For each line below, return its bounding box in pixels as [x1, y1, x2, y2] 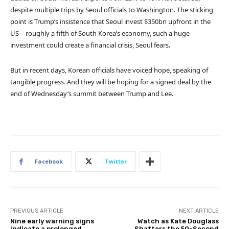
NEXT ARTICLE [178, 208, 219, 215]
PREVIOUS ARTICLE [10, 208, 63, 215]
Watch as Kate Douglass [137, 217, 219, 225]
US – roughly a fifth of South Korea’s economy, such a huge [10, 29, 190, 38]
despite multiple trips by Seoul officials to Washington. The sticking [10, 5, 213, 15]
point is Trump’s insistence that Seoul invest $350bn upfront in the [10, 17, 211, 27]
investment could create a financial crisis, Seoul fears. [10, 40, 170, 50]
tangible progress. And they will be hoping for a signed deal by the [10, 77, 211, 87]
